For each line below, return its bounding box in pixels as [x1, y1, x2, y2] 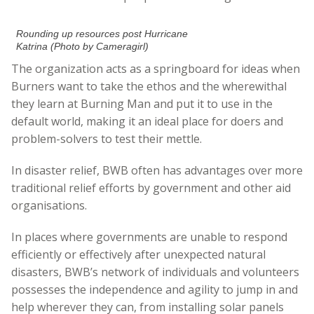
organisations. [11, 197, 87, 213]
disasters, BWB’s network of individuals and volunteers [11, 264, 299, 280]
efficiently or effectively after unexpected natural [11, 246, 266, 262]
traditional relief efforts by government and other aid [11, 179, 291, 196]
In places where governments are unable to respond [11, 228, 287, 245]
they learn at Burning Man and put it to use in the [11, 95, 273, 111]
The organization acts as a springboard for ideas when [11, 60, 300, 76]
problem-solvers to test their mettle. [11, 130, 202, 146]
